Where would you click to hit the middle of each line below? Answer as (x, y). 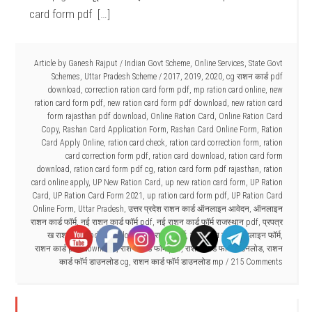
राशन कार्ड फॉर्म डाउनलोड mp (178, 262)
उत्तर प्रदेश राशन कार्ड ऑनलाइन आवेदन (188, 209)
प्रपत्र (272, 222)
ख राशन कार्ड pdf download (92, 235)
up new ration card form (205, 182)
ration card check (136, 143)
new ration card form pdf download (167, 103)
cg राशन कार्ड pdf (254, 77)
